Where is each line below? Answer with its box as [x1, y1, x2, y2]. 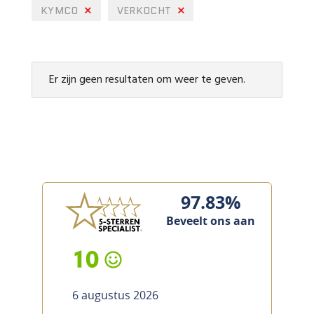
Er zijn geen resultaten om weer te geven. [48, 71, 245, 89]
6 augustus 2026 [72, 287, 158, 303]
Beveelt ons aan [166, 213, 255, 228]
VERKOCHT [116, 4, 175, 18]
